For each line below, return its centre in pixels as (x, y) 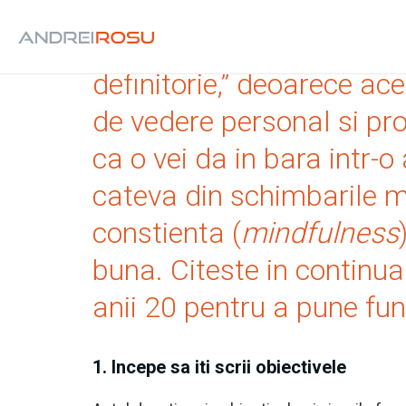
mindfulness (320, 233)
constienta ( (167, 233)
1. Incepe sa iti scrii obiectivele (219, 367)
